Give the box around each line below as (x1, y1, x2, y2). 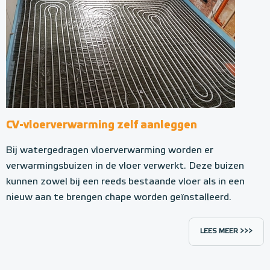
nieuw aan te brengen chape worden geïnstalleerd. (6, 192, 231, 202)
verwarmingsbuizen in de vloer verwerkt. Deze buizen (6, 161, 244, 171)
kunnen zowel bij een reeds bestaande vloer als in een (6, 177, 245, 187)
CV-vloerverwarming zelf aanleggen (6, 119, 197, 131)
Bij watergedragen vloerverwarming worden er (6, 145, 213, 155)
